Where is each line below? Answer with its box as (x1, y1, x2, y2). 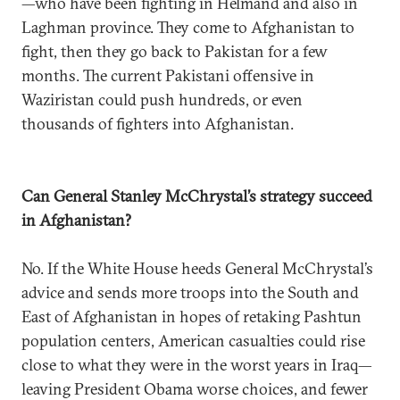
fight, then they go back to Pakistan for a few (21, 41, 328, 62)
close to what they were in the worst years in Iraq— (21, 354, 372, 375)
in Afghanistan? (21, 210, 131, 230)
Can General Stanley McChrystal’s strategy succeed (21, 186, 372, 206)
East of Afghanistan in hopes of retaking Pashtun (21, 306, 362, 327)
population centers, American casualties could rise (21, 330, 365, 351)
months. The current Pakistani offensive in (21, 65, 314, 86)
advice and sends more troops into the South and (21, 282, 359, 303)
